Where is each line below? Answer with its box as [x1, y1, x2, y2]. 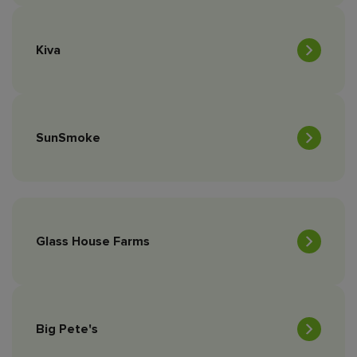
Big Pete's [36, 321, 98, 338]
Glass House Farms [36, 233, 150, 250]
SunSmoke [36, 130, 100, 147]
